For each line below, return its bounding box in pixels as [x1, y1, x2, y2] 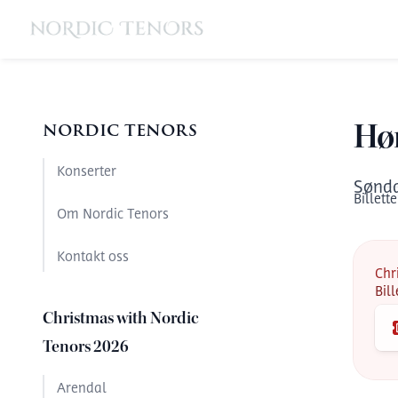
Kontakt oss [57, 251, 129, 266]
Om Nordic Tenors [57, 208, 169, 223]
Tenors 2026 [43, 336, 129, 358]
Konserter [57, 165, 116, 180]
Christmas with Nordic [43, 307, 199, 330]
